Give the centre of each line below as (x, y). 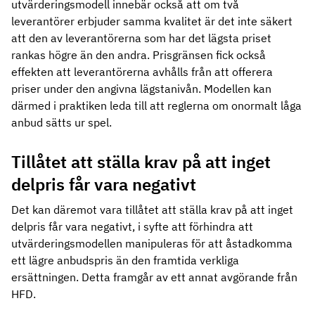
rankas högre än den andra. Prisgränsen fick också (139, 55)
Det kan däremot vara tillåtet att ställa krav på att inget (152, 210)
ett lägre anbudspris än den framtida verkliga (125, 260)
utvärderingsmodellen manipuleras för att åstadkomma (152, 243)
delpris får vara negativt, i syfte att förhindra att (132, 226)
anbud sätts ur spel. (62, 122)
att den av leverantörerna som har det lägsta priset (141, 38)
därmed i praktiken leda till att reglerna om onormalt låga (156, 105)
